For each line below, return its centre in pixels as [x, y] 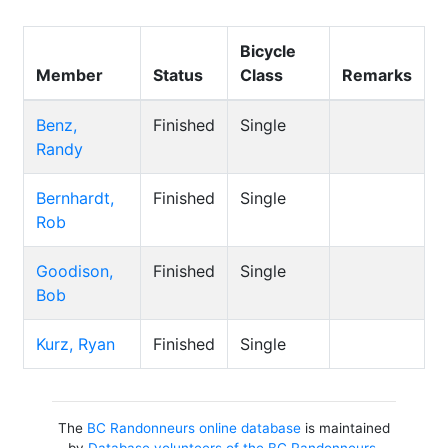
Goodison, [74, 271]
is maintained [345, 428]
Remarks [377, 75]
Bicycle [268, 51]
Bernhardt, [75, 198]
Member [69, 75]
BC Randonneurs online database [193, 428]
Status [178, 75]
